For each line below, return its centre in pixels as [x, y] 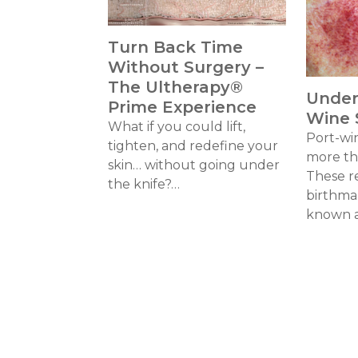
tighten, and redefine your [193, 145]
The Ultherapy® [175, 87]
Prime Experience [182, 107]
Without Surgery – [185, 67]
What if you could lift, [176, 126]
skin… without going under [193, 165]
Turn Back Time [175, 47]
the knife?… [143, 184]
